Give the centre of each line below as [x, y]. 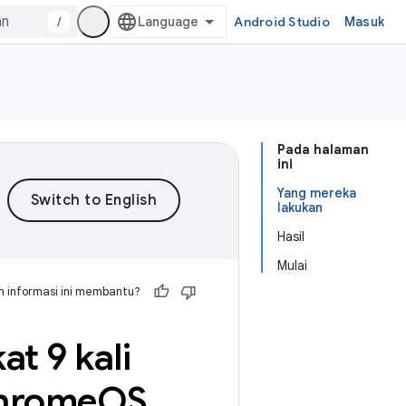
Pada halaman [323, 150]
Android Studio [282, 22]
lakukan [300, 208]
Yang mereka [317, 193]
